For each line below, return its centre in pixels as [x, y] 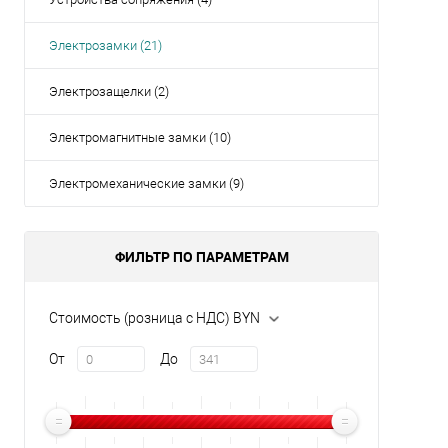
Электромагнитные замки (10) [140, 138]
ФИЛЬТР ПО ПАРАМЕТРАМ [201, 257]
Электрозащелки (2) [109, 92]
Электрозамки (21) [105, 46]
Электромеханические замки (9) [146, 184]
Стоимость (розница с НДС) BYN [154, 318]
